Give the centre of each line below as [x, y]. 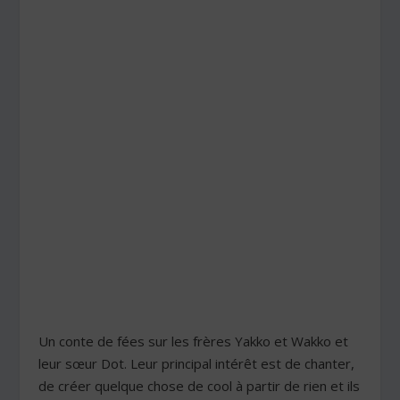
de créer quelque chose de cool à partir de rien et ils [199, 385]
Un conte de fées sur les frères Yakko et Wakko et [193, 341]
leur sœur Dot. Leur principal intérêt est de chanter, [196, 363]
